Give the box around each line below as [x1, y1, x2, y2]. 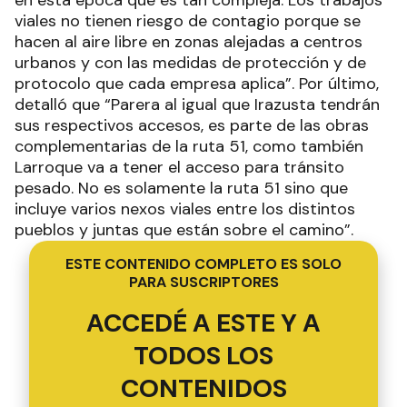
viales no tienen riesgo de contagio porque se [15, 9, 361, 32]
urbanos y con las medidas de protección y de [15, 51, 366, 74]
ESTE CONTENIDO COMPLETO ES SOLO [65, 253, 342, 273]
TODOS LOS [134, 338, 273, 372]
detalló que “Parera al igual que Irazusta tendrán [15, 93, 380, 115]
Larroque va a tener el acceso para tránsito [15, 155, 344, 178]
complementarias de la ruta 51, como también [15, 134, 363, 157]
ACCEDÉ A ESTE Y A [86, 305, 321, 340]
